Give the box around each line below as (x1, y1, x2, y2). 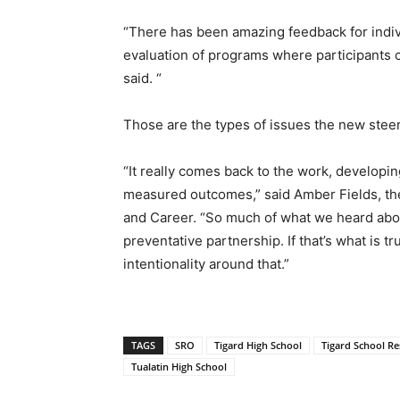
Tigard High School (214, 338, 302, 352)
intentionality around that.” (123, 255, 289, 272)
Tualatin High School (131, 360, 227, 373)
